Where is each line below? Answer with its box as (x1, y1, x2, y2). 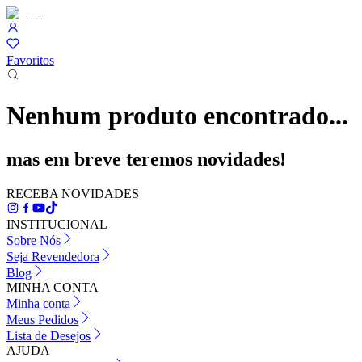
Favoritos (6, 53, 54, 67)
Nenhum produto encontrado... (6, 101, 348, 131)
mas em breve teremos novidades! (6, 148, 286, 170)
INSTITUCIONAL (6, 217, 107, 231)
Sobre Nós (6, 233, 61, 247)
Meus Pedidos (6, 312, 78, 326)
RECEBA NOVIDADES (6, 186, 139, 200)
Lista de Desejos (6, 328, 90, 343)
